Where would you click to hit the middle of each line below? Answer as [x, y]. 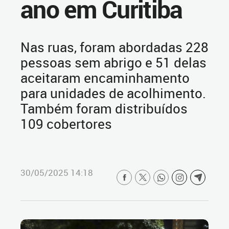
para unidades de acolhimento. [113, 93]
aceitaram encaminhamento [105, 78]
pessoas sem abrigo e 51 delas [113, 62]
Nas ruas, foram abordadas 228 [114, 47]
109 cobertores [66, 124]
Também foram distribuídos [104, 108]
